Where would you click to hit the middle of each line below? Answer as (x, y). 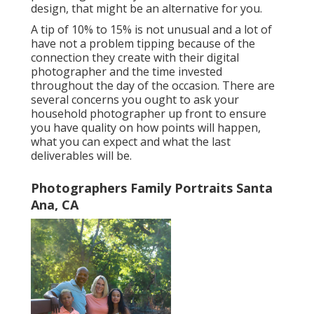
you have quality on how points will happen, (146, 128)
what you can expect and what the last (131, 142)
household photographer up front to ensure (149, 114)
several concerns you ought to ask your (135, 100)
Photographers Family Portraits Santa (152, 188)
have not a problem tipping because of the (143, 44)
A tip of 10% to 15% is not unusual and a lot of (151, 30)
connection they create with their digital (135, 58)
